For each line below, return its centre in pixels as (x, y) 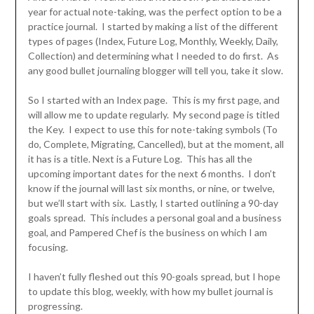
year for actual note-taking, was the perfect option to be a (155, 12)
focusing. (48, 247)
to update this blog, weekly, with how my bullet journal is (150, 292)
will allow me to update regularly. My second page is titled (153, 115)
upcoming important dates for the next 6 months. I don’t (152, 174)
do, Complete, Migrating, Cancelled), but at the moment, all (156, 144)
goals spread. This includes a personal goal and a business (155, 218)
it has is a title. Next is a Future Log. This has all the (140, 159)
